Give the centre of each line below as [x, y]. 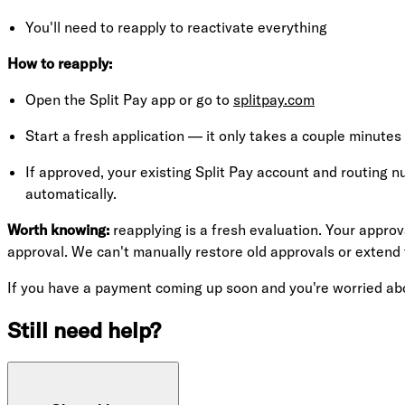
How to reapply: [60, 63]
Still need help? [84, 330]
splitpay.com [274, 99]
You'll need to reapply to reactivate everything [176, 27]
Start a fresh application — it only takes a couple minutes [213, 135]
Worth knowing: [58, 229]
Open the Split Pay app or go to [129, 99]
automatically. [71, 193]
